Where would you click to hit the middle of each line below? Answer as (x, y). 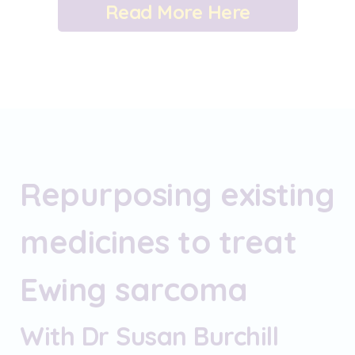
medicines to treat (158, 241)
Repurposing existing (177, 194)
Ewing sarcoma (134, 289)
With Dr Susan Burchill (149, 336)
